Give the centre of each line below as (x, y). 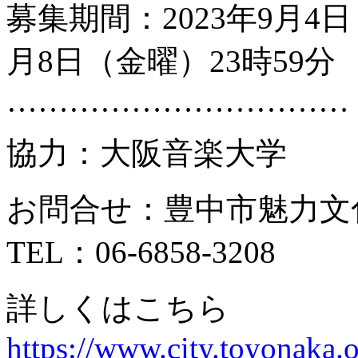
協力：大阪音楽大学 (147, 153)
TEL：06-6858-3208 (141, 253)
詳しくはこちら (118, 308)
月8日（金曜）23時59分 (171, 62)
